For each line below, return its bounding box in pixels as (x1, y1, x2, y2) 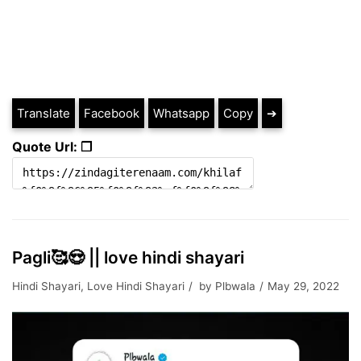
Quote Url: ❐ (12, 138, 92, 155)
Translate (17, 105, 70, 121)
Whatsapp (153, 105, 210, 121)
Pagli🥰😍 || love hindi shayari (12, 247, 244, 268)
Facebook (84, 105, 139, 121)
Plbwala (215, 279, 255, 293)
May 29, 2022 (268, 279, 339, 293)
